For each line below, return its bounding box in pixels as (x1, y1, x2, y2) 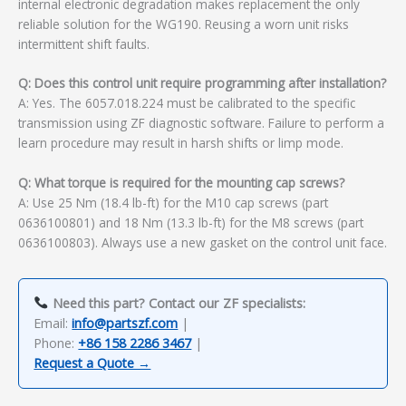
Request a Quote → (34, 354, 151, 372)
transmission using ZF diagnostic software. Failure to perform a (18, 114, 384, 132)
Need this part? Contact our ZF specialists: (48, 295, 305, 313)
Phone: (34, 334, 79, 353)
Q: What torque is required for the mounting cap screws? (18, 174, 344, 192)
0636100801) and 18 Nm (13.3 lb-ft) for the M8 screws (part (18, 214, 363, 232)
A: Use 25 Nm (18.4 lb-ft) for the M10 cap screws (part (18, 194, 328, 212)
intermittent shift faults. (18, 34, 150, 53)
